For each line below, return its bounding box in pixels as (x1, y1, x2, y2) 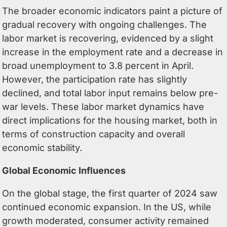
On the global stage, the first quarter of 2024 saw (2, 187, 218, 199)
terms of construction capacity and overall (2, 128, 185, 139)
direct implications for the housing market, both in (2, 115, 218, 126)
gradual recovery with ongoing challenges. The (2, 19, 207, 30)
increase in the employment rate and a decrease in (2, 46, 223, 57)
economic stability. (2, 142, 83, 153)
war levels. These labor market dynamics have (2, 101, 205, 112)
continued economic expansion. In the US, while (2, 201, 212, 212)
